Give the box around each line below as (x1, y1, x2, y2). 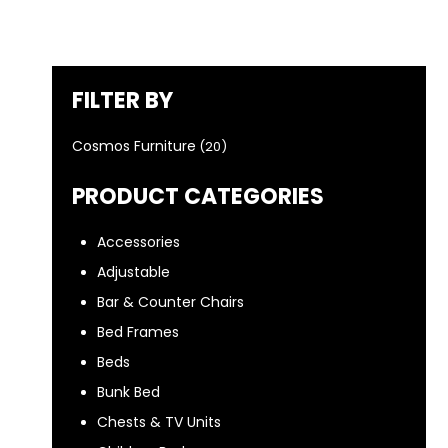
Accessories (97, 232, 180, 252)
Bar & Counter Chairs (97, 292, 244, 312)
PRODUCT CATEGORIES (72, 181, 324, 212)
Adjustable (97, 262, 170, 282)
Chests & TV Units (97, 412, 221, 432)
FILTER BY (72, 85, 173, 116)
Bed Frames (97, 322, 179, 342)
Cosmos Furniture (72, 136, 196, 156)
